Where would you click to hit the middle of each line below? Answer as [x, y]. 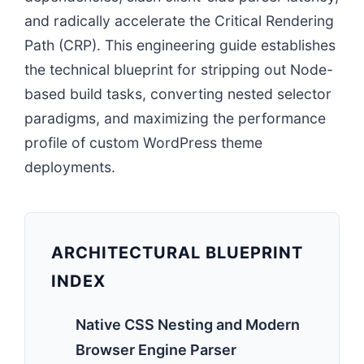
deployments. [70, 167]
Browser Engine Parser [156, 350]
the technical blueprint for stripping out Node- [179, 69]
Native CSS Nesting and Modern [188, 325]
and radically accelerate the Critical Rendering [179, 21]
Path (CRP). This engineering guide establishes [180, 45]
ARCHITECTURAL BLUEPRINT [177, 253]
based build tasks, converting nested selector [178, 94]
